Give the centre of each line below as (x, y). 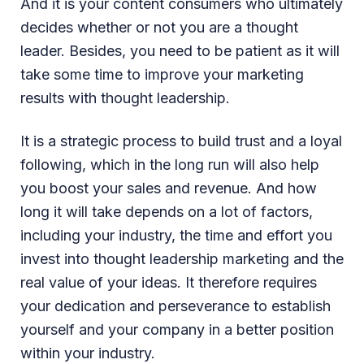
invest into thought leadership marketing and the (182, 258)
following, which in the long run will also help (170, 164)
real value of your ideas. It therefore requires (169, 282)
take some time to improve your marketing (162, 74)
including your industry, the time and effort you (176, 235)
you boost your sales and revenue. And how (169, 188)
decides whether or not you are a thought (159, 27)
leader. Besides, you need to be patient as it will (180, 50)
